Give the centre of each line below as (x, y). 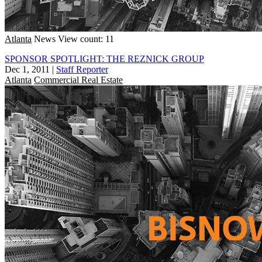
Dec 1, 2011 (27, 69)
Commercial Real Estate (78, 80)
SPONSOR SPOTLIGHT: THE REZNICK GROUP (104, 58)
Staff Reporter (82, 69)
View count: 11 (86, 39)
